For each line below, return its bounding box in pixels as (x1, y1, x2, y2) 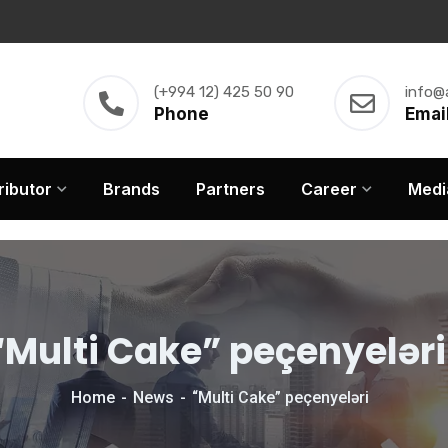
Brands (103, 178, 160, 199)
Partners (196, 178, 265, 199)
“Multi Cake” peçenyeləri (192, 387, 377, 407)
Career (301, 178, 357, 199)
